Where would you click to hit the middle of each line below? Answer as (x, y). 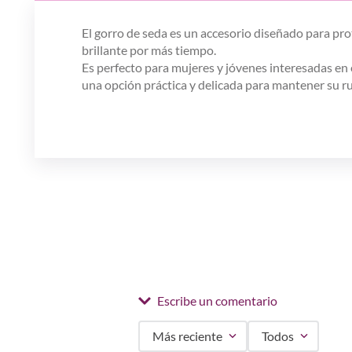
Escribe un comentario (217, 301)
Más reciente (187, 336)
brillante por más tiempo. (149, 50)
